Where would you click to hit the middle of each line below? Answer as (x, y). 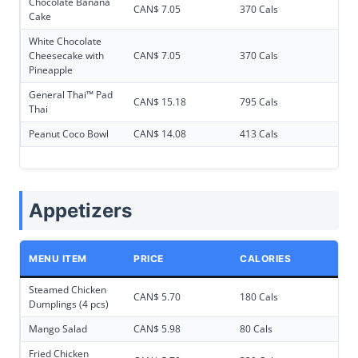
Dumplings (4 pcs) (69, 304)
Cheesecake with (66, 56)
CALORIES (265, 259)
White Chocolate (65, 42)
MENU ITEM (58, 259)
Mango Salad (58, 329)
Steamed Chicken (68, 290)
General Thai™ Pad (71, 95)
